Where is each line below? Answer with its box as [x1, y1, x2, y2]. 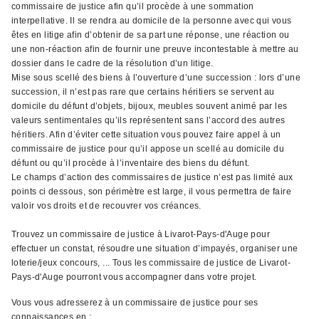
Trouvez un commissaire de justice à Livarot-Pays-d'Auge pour [11, 229, 270, 239]
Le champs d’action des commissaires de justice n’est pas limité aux [11, 172, 293, 182]
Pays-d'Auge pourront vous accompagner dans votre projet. [11, 272, 257, 282]
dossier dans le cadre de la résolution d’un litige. [11, 58, 214, 68]
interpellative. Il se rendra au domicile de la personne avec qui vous [11, 16, 292, 26]
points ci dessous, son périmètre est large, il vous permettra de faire [11, 187, 291, 197]
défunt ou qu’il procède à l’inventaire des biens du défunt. [11, 158, 250, 168]
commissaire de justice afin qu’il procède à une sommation [11, 1, 254, 11]
